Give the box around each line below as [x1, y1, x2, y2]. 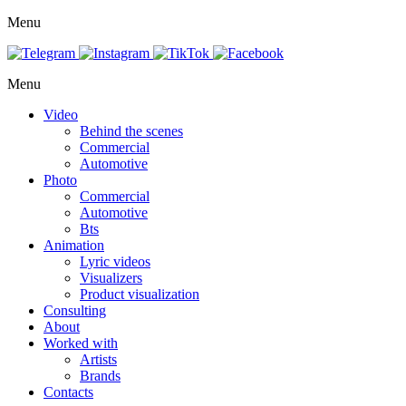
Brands [80, 368, 121, 383]
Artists [80, 352, 117, 367]
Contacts [43, 384, 93, 400]
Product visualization [80, 286, 199, 302]
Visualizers [80, 270, 142, 285]
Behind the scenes [80, 123, 183, 139]
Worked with [43, 335, 118, 351]
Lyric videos [80, 254, 150, 269]
